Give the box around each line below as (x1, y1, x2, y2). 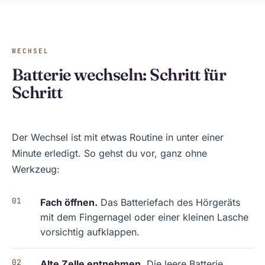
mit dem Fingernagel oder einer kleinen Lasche (40, 211, 248, 223)
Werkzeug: (12, 163, 60, 175)
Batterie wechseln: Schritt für (12, 64, 227, 85)
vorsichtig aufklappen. (40, 226, 140, 238)
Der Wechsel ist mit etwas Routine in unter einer (12, 131, 224, 143)
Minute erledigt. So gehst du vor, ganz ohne (12, 147, 207, 159)
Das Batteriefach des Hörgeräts (98, 196, 240, 208)
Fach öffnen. (40, 196, 98, 208)
